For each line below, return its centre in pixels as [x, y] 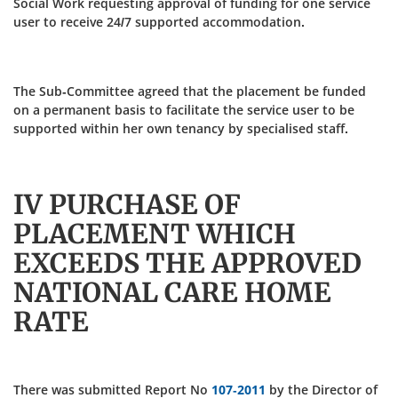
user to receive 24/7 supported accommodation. [159, 22]
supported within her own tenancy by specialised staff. [181, 128]
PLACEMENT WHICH [155, 234]
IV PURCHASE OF [127, 204]
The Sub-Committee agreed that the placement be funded [190, 91]
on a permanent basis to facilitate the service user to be [184, 110]
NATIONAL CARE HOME [172, 292]
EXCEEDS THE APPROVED [187, 263]
